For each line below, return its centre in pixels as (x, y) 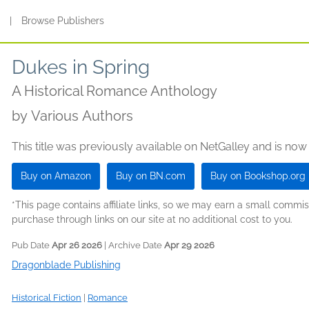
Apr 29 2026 (189, 245)
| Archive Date (133, 245)
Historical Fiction (47, 298)
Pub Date (32, 245)
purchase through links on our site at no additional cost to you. (152, 219)
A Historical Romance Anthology (114, 91)
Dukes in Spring (81, 67)
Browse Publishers (63, 21)
